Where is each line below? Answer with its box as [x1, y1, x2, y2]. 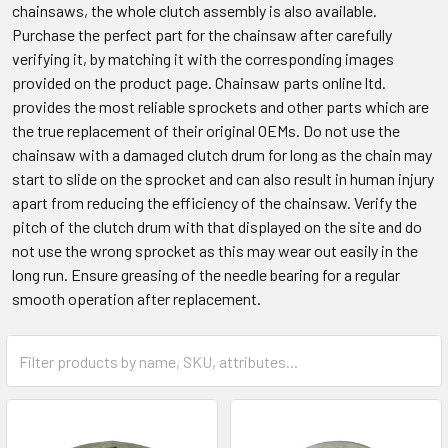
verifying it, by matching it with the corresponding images [12, 49, 394, 68]
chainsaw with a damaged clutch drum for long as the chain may [12, 145, 432, 164]
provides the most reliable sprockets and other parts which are [12, 97, 429, 116]
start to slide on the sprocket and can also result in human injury [12, 169, 434, 188]
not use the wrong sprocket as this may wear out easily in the [12, 241, 418, 260]
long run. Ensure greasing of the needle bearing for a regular [12, 265, 400, 284]
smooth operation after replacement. [12, 289, 261, 308]
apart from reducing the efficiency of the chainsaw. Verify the [12, 193, 417, 212]
